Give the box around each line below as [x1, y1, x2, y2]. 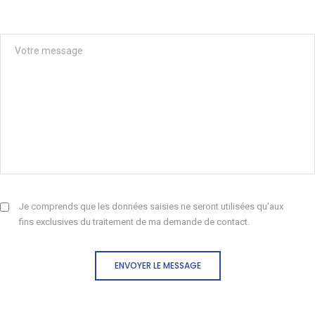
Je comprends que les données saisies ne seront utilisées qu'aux [19, 200, 283, 212]
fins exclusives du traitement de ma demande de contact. [19, 216, 250, 227]
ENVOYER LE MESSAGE [114, 259, 201, 271]
